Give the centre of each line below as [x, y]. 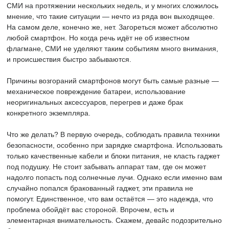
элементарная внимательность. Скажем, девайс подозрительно [114, 220]
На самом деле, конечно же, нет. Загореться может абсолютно [112, 27]
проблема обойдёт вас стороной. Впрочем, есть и [90, 210]
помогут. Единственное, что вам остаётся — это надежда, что [110, 199]
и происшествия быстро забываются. [69, 59]
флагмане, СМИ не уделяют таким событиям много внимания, [112, 49]
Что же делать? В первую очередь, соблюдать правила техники [113, 134]
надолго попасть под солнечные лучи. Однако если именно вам [114, 177]
